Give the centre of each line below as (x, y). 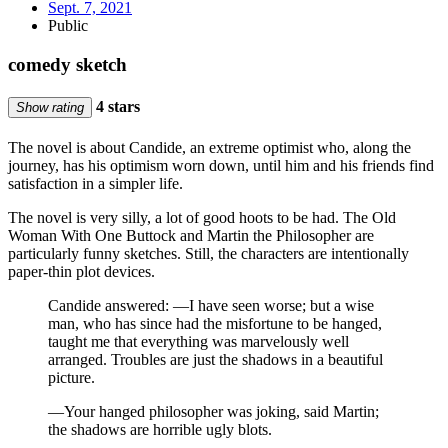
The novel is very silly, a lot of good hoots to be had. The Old (202, 218)
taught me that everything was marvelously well (198, 342)
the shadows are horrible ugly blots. (160, 430)
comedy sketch (67, 64)
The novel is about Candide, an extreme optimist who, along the (209, 148)
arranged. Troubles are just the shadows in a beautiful (215, 360)
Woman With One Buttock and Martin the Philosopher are (191, 236)
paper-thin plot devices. (81, 272)
